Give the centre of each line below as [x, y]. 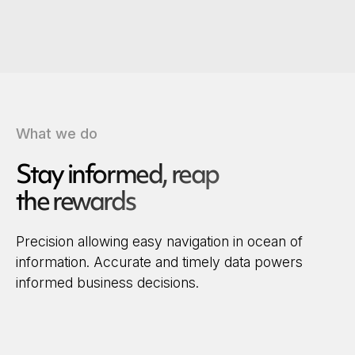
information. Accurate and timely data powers [159, 262]
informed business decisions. [107, 283]
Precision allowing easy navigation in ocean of [159, 242]
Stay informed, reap [117, 173]
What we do [56, 133]
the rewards [75, 200]
